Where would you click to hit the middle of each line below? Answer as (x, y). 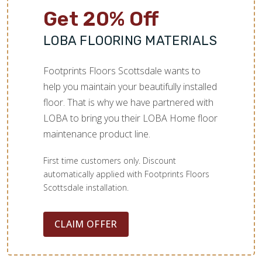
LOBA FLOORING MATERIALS (130, 40)
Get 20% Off (101, 19)
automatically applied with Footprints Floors (126, 174)
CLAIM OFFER (86, 224)
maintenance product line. (97, 134)
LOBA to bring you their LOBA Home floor (130, 118)
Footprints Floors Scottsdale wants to (122, 70)
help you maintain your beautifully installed (130, 86)
